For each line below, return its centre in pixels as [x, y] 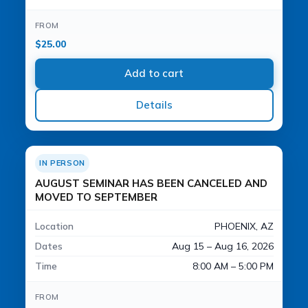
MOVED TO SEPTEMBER [96, 197]
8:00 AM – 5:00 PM [233, 266]
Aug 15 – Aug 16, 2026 [222, 246]
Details [154, 104]
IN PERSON [62, 163]
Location [54, 226]
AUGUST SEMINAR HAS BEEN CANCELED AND [151, 183]
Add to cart [154, 73]
